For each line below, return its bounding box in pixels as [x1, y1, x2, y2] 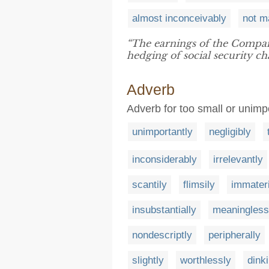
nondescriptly [132, 229, 192, 241]
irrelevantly [213, 153, 263, 165]
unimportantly [132, 126, 193, 138]
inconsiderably [132, 153, 197, 165]
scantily [132, 178, 167, 190]
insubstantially [132, 204, 196, 216]
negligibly [209, 126, 251, 138]
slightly [132, 254, 164, 266]
